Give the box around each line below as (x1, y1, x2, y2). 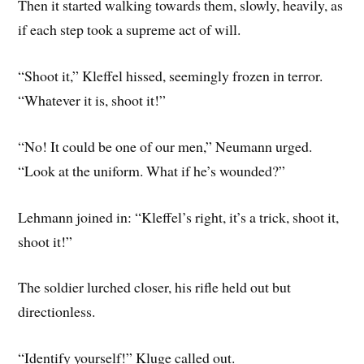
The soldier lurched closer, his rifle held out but (18, 277, 292, 297)
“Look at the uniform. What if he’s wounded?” (18, 160, 286, 180)
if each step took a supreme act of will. (18, 19, 241, 40)
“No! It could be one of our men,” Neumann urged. (18, 136, 313, 156)
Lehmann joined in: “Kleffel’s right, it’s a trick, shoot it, (18, 206, 340, 227)
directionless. (18, 301, 96, 322)
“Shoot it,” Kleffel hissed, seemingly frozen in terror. (18, 66, 323, 86)
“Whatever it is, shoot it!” (18, 90, 167, 110)
